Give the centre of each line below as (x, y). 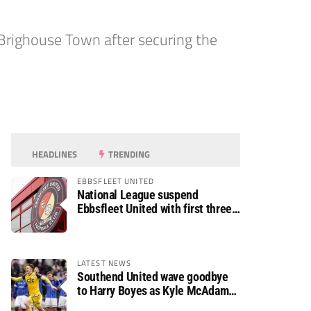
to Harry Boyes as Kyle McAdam (153, 291)
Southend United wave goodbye (153, 277)
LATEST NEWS (104, 263)
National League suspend (138, 195)
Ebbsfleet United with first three (154, 209)
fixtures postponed (123, 222)
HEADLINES (54, 154)
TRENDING (128, 154)
